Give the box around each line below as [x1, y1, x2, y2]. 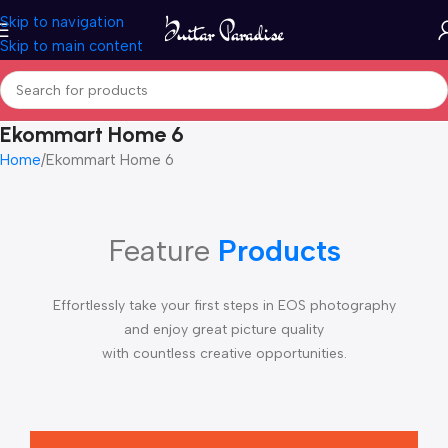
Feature [107, 232, 218, 269]
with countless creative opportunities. [101, 345, 347, 362]
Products [217, 232, 341, 269]
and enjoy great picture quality [124, 321, 324, 338]
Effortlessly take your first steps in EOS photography [52, 297, 396, 314]
